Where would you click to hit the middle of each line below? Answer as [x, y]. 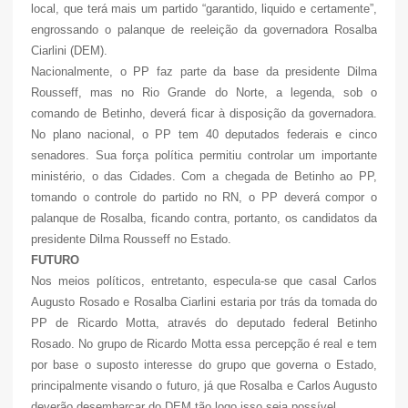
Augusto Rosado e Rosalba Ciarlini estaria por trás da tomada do [204, 301]
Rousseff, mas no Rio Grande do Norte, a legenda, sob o [204, 92]
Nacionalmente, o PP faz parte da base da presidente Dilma [204, 71]
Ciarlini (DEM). [69, 50]
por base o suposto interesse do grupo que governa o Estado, [204, 364]
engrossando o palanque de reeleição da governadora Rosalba [204, 29]
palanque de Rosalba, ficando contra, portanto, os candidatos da [204, 218]
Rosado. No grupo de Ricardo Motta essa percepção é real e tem [204, 343]
